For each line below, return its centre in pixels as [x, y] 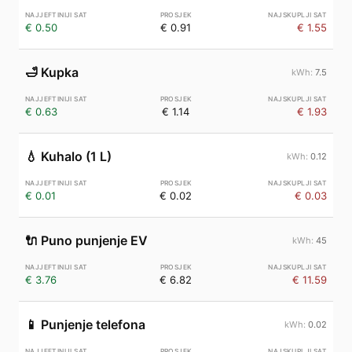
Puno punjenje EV [94, 240]
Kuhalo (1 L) [76, 156]
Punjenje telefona [93, 324]
